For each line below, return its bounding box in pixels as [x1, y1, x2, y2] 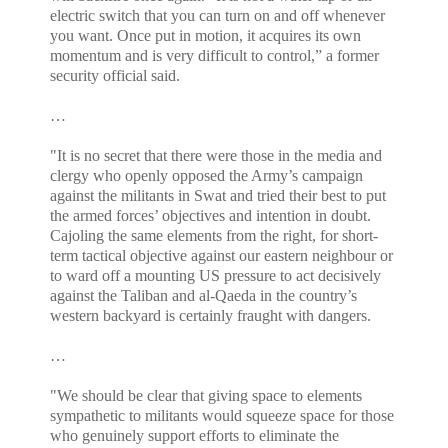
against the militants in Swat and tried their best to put [50, 187, 386, 205]
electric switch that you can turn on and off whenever [50, 7, 385, 25]
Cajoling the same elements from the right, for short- [50, 227, 378, 245]
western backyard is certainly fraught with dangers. [50, 307, 371, 325]
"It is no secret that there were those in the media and [50, 147, 382, 165]
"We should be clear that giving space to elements [50, 387, 362, 405]
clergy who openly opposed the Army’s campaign [50, 167, 363, 185]
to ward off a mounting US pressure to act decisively [50, 267, 381, 285]
